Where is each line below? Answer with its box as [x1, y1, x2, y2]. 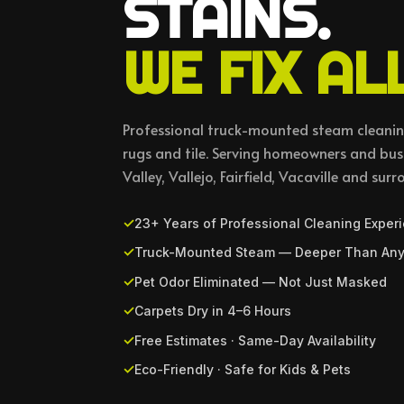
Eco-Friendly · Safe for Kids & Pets [134, 361, 351, 377]
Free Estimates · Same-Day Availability [134, 332, 376, 348]
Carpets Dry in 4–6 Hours [134, 303, 291, 319]
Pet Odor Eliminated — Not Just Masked [134, 273, 387, 289]
